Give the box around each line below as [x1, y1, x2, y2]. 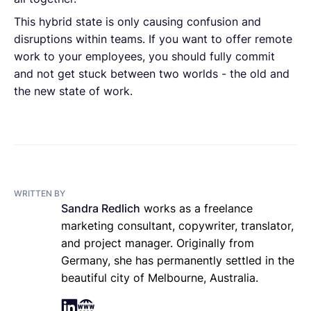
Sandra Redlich [61, 201, 140, 215]
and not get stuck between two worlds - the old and [14, 66, 289, 81]
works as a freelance [144, 201, 253, 215]
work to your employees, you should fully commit [14, 49, 275, 63]
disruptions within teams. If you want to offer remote [14, 31, 292, 46]
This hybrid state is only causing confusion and [14, 14, 261, 28]
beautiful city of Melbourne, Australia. [61, 270, 258, 285]
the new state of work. [14, 83, 133, 98]
